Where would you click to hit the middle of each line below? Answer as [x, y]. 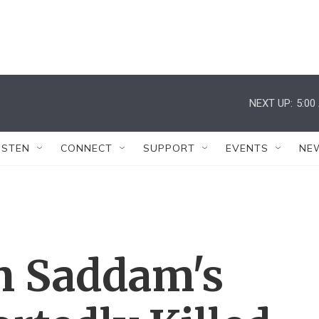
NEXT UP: [271, 103]
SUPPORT [169, 148]
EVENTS [247, 148]
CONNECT [87, 148]
